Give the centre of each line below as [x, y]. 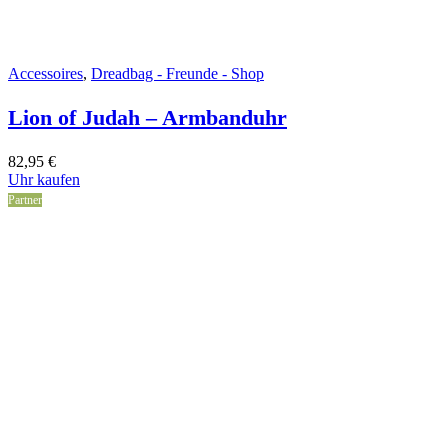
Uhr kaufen [44, 180]
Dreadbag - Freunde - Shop [177, 74]
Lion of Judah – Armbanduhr [147, 118]
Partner [25, 200]
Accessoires [45, 74]
